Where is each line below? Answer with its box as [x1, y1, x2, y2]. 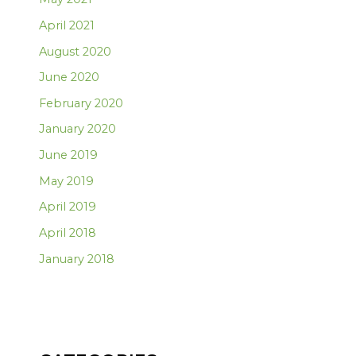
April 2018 [39, 225, 97, 240]
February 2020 [39, 95, 124, 110]
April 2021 [39, 17, 95, 33]
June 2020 [39, 70, 100, 85]
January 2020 [39, 122, 117, 137]
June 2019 [39, 148, 99, 163]
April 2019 [39, 199, 97, 215]
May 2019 [39, 173, 95, 188]
